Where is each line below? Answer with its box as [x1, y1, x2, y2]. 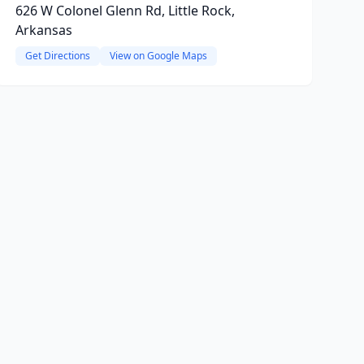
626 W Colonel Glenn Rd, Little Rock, [15, 2, 235, 19]
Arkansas [15, 21, 72, 39]
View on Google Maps [109, 49, 207, 63]
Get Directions [24, 49, 90, 63]
